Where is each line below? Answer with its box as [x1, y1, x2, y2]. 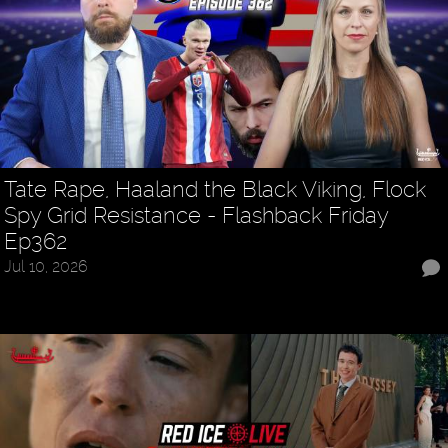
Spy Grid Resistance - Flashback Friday [4, 202, 389, 229]
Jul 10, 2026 [4, 257, 89, 277]
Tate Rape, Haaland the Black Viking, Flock [4, 176, 427, 203]
